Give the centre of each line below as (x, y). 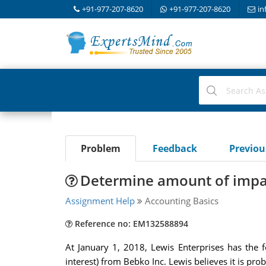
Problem (100, 148)
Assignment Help (100, 201)
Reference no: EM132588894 (130, 224)
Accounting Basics (180, 201)
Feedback (175, 148)
